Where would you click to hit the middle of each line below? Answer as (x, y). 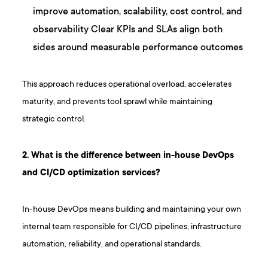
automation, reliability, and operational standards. (112, 245)
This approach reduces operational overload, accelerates (127, 85)
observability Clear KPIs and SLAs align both (128, 30)
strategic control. (54, 120)
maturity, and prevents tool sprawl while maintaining (118, 102)
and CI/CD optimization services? (92, 173)
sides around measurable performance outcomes (138, 48)
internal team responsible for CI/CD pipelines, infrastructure (132, 227)
